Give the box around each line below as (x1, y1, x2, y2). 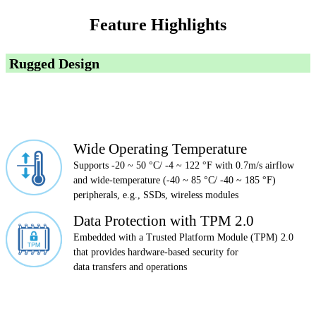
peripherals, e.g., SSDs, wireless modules (73, 190, 238, 201)
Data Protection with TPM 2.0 (73, 212, 254, 229)
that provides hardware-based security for (73, 246, 238, 257)
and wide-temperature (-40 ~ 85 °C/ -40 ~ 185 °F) (73, 175, 276, 186)
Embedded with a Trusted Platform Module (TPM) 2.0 (73, 231, 293, 243)
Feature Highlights (90, 15, 226, 34)
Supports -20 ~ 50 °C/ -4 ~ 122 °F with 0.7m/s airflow (73, 160, 294, 171)
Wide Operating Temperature (73, 140, 247, 157)
